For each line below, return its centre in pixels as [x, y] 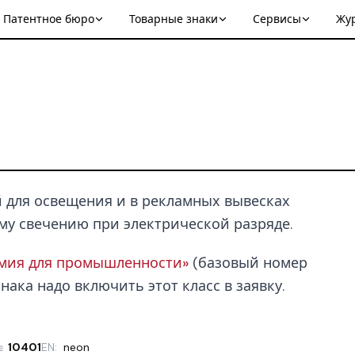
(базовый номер [248, 263]
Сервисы [277, 19]
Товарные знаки [174, 19]
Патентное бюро [49, 19]
